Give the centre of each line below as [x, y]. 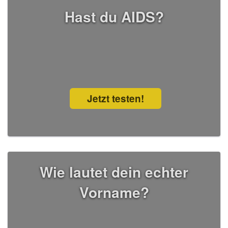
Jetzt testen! [116, 99]
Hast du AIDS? [114, 17]
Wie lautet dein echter [114, 172]
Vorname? [114, 192]
